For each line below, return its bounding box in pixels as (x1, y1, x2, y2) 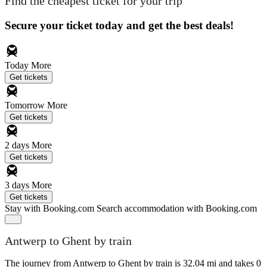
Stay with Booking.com (5, 203, 94, 213)
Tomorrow (5, 100, 47, 110)
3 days (5, 179, 32, 190)
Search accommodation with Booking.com (97, 203, 257, 213)
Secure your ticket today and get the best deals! (5, 18, 234, 32)
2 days (5, 139, 32, 150)
